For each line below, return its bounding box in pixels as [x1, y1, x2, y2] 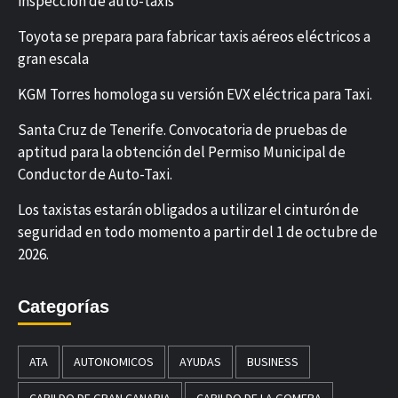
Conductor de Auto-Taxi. [18, 163, 172, 184]
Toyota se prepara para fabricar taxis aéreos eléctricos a [18, 26, 370, 46]
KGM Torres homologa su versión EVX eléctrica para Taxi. [18, 84, 372, 104]
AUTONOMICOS [74, 353, 154, 370]
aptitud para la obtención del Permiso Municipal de [18, 141, 346, 162]
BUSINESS [247, 353, 298, 370]
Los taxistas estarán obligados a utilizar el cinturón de [18, 199, 359, 219]
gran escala [18, 48, 89, 68]
